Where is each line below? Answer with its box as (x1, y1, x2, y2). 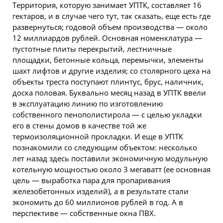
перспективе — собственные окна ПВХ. (12, 208, 156, 218)
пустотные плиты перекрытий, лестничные (12, 44, 172, 54)
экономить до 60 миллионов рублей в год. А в (12, 197, 183, 207)
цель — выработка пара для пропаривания (12, 175, 170, 185)
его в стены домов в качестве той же (12, 120, 146, 130)
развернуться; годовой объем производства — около (12, 22, 208, 32)
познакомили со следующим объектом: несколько (12, 142, 197, 152)
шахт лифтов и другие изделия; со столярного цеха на (12, 66, 211, 76)
